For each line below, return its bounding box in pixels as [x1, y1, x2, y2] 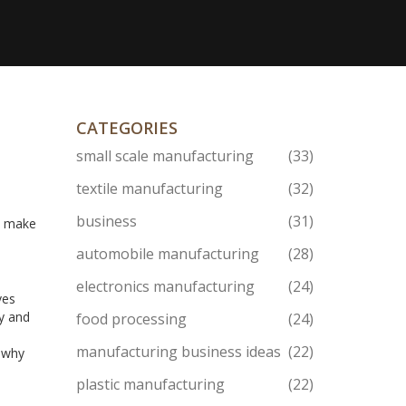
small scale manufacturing [75, 146, 254, 166]
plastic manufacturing [75, 374, 225, 394]
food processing [75, 309, 187, 329]
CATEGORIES [75, 117, 178, 139]
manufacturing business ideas [75, 342, 281, 362]
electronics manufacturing [75, 276, 255, 296]
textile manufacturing [75, 179, 223, 198]
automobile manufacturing [75, 244, 259, 264]
